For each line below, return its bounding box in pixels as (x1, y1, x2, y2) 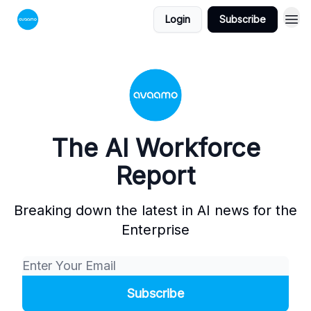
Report (116, 160, 195, 191)
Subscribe (219, 13, 266, 25)
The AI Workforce (51, 133, 260, 163)
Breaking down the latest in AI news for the (14, 202, 297, 219)
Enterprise (121, 221, 190, 238)
